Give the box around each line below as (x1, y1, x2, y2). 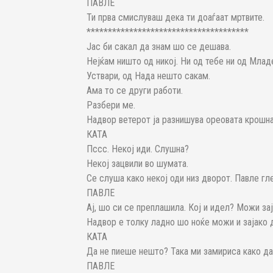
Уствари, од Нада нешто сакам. (87, 70, 210, 82)
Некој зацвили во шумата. (87, 158, 188, 170)
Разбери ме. (87, 99, 135, 112)
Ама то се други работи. (87, 85, 183, 97)
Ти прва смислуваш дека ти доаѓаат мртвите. (87, 12, 264, 24)
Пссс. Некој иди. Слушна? (87, 143, 189, 155)
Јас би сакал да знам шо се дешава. (87, 41, 231, 53)
